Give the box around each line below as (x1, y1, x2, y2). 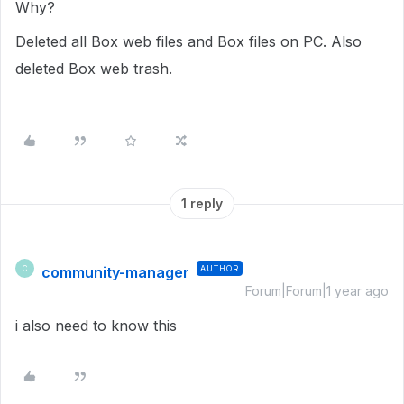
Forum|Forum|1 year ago (245, 283, 389, 298)
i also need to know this (15, 317, 177, 335)
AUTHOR (200, 263, 239, 273)
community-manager (41, 263, 189, 281)
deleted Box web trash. (15, 60, 172, 78)
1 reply (181, 196, 223, 211)
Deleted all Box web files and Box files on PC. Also (15, 32, 362, 50)
